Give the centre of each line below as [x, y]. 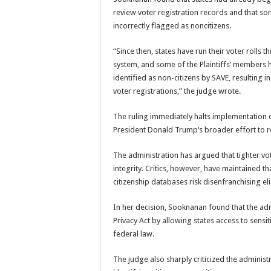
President [130, 129]
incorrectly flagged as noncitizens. [172, 25]
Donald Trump [173, 129]
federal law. [134, 233]
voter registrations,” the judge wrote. [177, 91]
